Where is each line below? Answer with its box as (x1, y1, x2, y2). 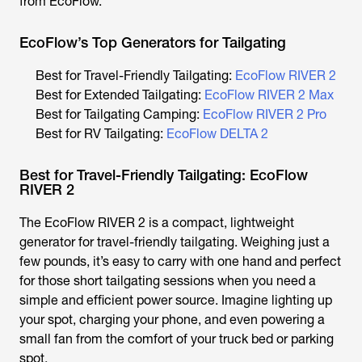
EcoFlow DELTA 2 (166, 126, 268, 141)
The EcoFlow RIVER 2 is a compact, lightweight (19, 215, 294, 230)
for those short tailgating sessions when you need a (19, 273, 316, 288)
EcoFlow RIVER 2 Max (204, 87, 334, 103)
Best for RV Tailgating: (36, 126, 166, 141)
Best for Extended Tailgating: (36, 87, 204, 103)
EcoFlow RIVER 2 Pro (203, 107, 326, 122)
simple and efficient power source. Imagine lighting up (19, 293, 332, 308)
